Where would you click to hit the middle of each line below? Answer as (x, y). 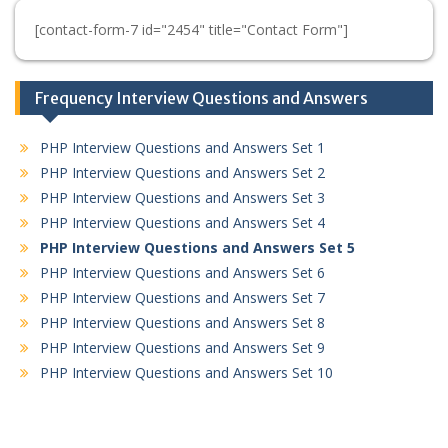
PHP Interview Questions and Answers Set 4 (182, 222)
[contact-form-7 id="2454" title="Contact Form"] (191, 29)
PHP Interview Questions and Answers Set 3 (182, 197)
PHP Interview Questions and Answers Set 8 (182, 322)
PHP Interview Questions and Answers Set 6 (182, 272)
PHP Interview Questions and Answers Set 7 (182, 297)
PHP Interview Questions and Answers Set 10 (186, 372)
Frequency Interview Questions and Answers (201, 97)
